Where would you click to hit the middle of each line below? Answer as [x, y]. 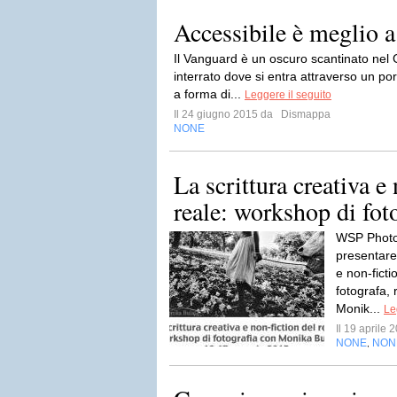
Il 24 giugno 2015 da [226, 114]
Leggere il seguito [288, 95]
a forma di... [209, 94]
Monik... [360, 308]
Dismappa [304, 114]
